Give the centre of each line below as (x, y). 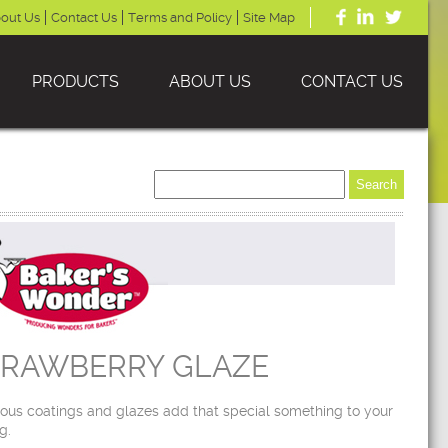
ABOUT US (210, 81)
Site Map (269, 17)
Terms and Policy (180, 17)
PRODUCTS (75, 81)
